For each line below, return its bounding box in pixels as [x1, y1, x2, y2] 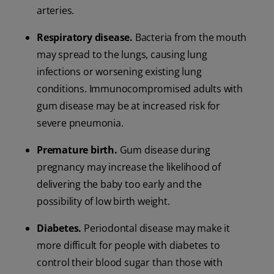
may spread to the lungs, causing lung [37, 48, 207, 62]
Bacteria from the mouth [133, 31, 247, 45]
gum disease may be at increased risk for [37, 99, 220, 113]
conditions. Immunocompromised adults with [37, 82, 243, 96]
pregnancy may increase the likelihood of [37, 160, 221, 174]
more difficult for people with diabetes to [37, 239, 220, 253]
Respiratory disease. [37, 31, 133, 45]
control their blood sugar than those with [37, 256, 223, 270]
